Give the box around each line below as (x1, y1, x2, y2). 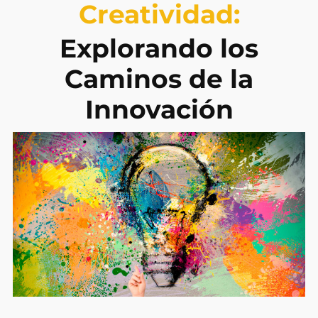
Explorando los (60, 33, 258, 65)
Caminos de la (65, 63, 253, 95)
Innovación (84, 94, 234, 126)
